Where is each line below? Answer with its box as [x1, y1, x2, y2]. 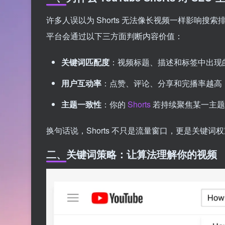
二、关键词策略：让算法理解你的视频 [46, 146, 217, 161]
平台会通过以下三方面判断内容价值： [46, 30, 183, 42]
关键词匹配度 [61, 56, 109, 68]
